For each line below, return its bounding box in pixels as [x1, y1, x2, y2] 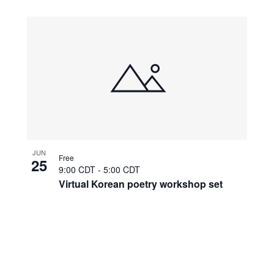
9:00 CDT [58, 163, 98, 176]
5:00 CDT [103, 163, 140, 176]
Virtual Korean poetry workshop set [58, 177, 223, 191]
